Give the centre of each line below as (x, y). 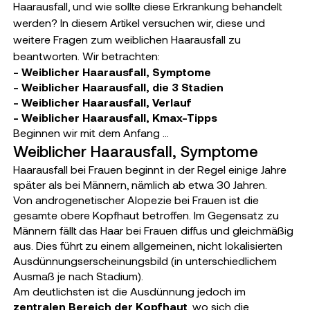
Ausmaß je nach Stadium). (78, 276)
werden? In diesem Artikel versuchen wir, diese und (139, 22)
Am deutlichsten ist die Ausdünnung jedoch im (129, 291)
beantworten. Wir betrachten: (86, 56)
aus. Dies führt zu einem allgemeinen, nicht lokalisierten (147, 245)
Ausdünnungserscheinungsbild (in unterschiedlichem (145, 261)
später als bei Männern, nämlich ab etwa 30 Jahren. (140, 184)
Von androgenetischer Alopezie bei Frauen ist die (136, 200)
